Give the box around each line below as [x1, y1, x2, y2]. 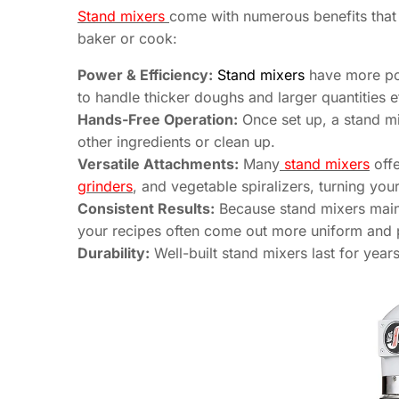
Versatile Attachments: [77, 155, 239, 174]
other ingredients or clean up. [77, 133, 275, 151]
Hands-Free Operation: [77, 110, 238, 129]
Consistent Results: [77, 199, 215, 218]
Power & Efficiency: [77, 66, 213, 85]
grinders [77, 177, 133, 196]
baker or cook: [77, 29, 177, 48]
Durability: [77, 244, 150, 263]
